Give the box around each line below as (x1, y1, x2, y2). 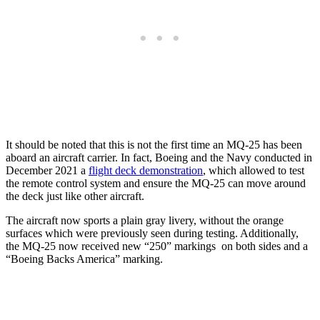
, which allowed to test (203, 164, 304, 176)
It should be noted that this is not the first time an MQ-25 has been (6, 138, 302, 151)
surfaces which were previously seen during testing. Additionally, (6, 226, 299, 239)
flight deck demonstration (89, 164, 203, 176)
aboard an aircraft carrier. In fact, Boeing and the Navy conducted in (6, 151, 312, 164)
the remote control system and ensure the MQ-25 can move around (6, 176, 306, 189)
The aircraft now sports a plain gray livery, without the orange (6, 214, 284, 226)
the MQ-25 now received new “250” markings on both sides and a (6, 239, 308, 252)
